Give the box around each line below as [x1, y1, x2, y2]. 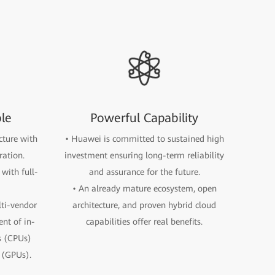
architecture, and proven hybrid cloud [72, 200, 216, 210]
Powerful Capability [90, 110, 198, 125]
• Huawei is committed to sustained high [64, 134, 224, 144]
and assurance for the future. [88, 167, 200, 177]
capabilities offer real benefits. [86, 217, 203, 227]
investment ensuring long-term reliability [64, 150, 224, 160]
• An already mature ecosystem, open [72, 184, 217, 193]
